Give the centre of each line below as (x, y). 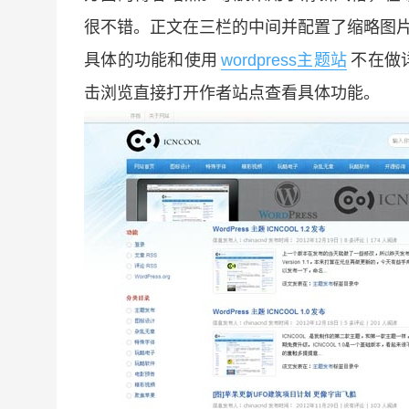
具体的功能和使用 (151, 60)
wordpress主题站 (284, 60)
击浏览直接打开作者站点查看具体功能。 (232, 93)
